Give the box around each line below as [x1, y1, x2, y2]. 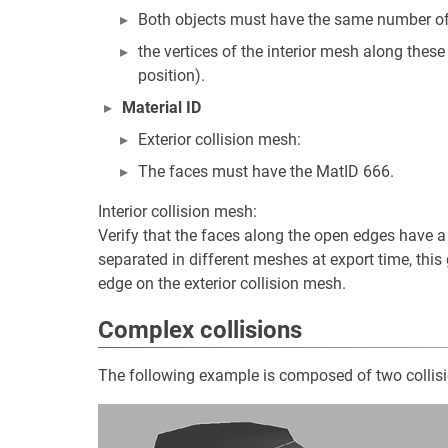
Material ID [122, 98, 201, 117]
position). [138, 66, 205, 85]
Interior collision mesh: [98, 202, 257, 221]
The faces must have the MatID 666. [138, 162, 394, 181]
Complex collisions [98, 316, 302, 344]
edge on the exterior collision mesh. [98, 274, 346, 293]
